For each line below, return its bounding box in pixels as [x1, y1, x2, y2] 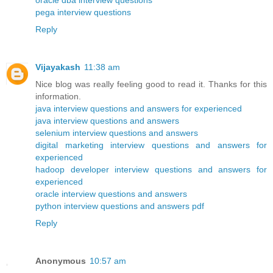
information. [35, 91, 81, 101]
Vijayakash [35, 62, 80, 72]
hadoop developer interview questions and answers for [35, 165, 267, 174]
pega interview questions [35, 7, 131, 18]
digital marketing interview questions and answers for [35, 140, 267, 150]
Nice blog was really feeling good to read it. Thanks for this [35, 79, 267, 89]
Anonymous [35, 255, 86, 266]
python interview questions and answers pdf [35, 201, 204, 211]
